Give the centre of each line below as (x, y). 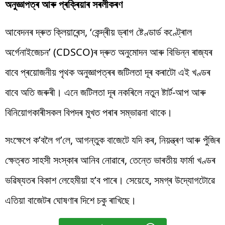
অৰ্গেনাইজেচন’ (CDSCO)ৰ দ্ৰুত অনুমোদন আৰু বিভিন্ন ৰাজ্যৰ (109, 52)
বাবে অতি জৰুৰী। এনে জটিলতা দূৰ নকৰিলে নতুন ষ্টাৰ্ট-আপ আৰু (105, 92)
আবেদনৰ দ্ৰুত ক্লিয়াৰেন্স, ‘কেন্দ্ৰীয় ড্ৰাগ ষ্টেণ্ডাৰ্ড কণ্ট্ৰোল (98, 32)
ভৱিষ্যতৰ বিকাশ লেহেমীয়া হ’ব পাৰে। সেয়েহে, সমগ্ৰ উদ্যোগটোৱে (110, 180)
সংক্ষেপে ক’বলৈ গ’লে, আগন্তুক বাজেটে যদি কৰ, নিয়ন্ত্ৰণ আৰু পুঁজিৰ (113, 140)
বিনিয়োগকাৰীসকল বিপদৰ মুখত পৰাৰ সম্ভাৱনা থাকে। (89, 112)
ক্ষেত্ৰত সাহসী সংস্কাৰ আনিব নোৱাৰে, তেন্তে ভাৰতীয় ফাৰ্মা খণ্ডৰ (110, 160)
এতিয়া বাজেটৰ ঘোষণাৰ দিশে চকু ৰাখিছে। (71, 200)
